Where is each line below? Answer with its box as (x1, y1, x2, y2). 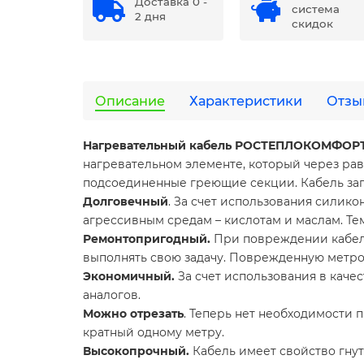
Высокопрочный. (83, 344, 189, 359)
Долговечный (83, 194, 168, 210)
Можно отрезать (83, 306, 184, 322)
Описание (95, 93, 165, 110)
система (292, 2, 340, 16)
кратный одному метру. (83, 325, 224, 340)
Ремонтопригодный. (83, 232, 210, 247)
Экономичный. (83, 269, 175, 284)
